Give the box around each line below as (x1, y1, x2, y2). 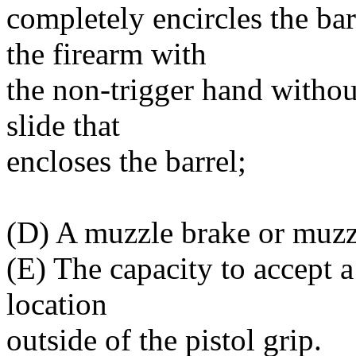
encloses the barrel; (6, 144, 246, 178)
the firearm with (6, 37, 207, 71)
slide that (6, 108, 120, 142)
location (6, 287, 107, 321)
